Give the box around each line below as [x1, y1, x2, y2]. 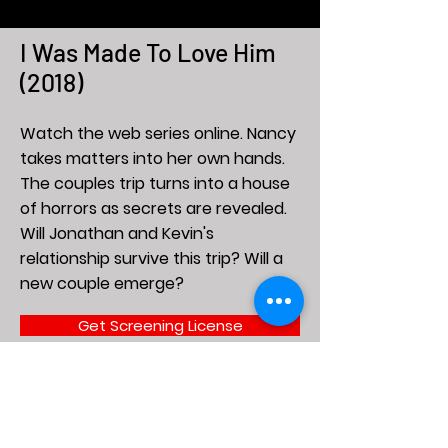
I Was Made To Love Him [20, 37, 276, 68]
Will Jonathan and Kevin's [20, 222, 214, 246]
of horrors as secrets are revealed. [20, 197, 287, 221]
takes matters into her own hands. [20, 147, 285, 171]
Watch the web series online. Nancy [20, 122, 296, 146]
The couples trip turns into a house [20, 172, 290, 196]
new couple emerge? [20, 272, 184, 296]
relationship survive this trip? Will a [20, 247, 283, 271]
